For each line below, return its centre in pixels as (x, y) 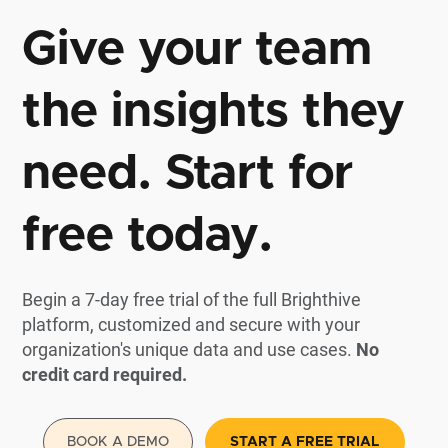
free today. (148, 236)
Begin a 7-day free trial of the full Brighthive (192, 300)
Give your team (197, 50)
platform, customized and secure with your (191, 325)
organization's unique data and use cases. (187, 350)
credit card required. (105, 375)
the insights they (214, 112)
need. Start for (188, 174)
